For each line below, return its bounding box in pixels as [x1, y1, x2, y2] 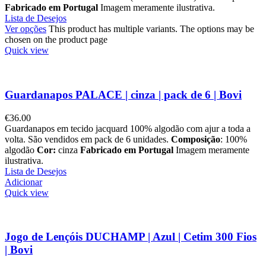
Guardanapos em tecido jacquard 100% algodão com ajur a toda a [5, 123, 251, 134]
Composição [171, 134, 220, 144]
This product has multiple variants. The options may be [49, 24, 254, 34]
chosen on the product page [5, 34, 107, 45]
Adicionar [5, 176, 42, 187]
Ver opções [5, 24, 46, 34]
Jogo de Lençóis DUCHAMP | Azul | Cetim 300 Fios [5, 230, 256, 243]
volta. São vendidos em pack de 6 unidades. [5, 134, 171, 144]
